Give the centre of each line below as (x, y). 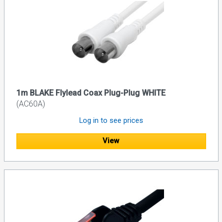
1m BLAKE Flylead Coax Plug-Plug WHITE (91, 93)
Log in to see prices (111, 120)
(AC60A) (30, 104)
